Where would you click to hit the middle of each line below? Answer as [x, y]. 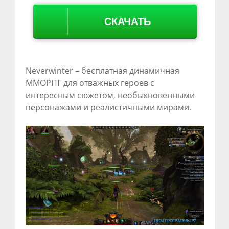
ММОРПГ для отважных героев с [90, 83]
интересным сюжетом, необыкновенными [110, 95]
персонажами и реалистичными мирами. [108, 108]
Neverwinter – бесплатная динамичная [102, 71]
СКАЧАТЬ [128, 22]
